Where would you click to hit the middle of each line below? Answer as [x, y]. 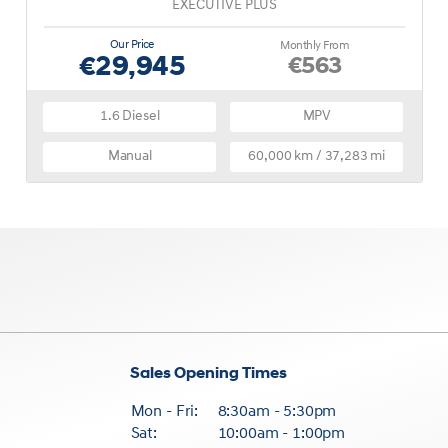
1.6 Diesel [130, 116]
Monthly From [315, 45]
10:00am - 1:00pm [281, 433]
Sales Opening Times [208, 373]
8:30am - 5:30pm [277, 411]
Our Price [131, 44]
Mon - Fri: [164, 411]
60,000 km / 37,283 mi [317, 156]
